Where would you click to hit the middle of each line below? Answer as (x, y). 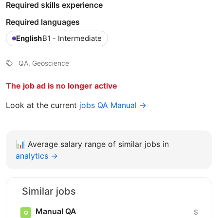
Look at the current (43, 105)
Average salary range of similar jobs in (98, 144)
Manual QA (56, 211)
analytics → (37, 156)
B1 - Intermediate (72, 38)
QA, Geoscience (44, 63)
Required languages (43, 22)
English (29, 38)
